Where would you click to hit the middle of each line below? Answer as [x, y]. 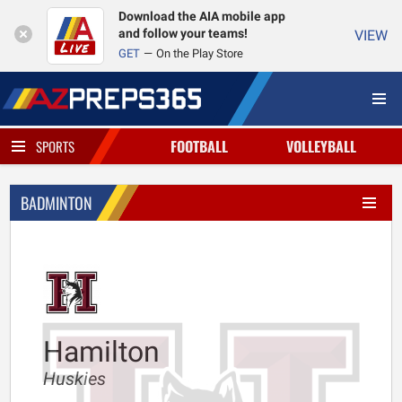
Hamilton [101, 352]
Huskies [74, 379]
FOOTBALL [199, 146]
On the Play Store [200, 53]
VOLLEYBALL [322, 146]
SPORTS [55, 146]
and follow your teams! [183, 34]
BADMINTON [57, 203]
